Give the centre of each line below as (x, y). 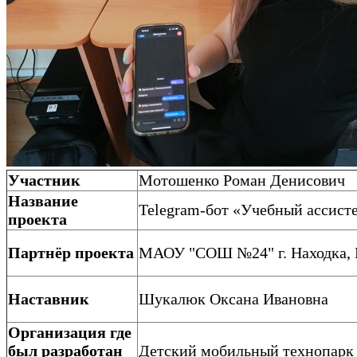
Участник (44, 180)
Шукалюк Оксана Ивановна (233, 298)
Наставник (49, 298)
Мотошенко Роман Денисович (242, 180)
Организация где (70, 332)
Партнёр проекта (71, 252)
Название (43, 200)
